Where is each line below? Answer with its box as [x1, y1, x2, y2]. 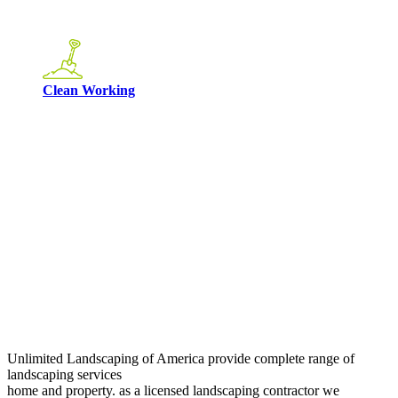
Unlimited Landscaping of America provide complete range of [7, 350, 354, 366]
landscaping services [7, 366, 122, 382]
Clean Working [43, 82, 135, 98]
